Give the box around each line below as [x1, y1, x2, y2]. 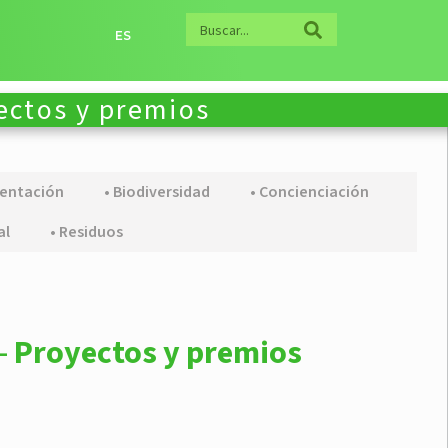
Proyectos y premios [14, 330, 303, 377]
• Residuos [50, 221, 123, 244]
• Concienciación [249, 181, 369, 204]
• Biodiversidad [103, 181, 210, 204]
